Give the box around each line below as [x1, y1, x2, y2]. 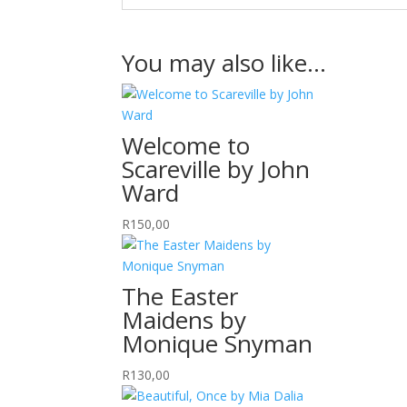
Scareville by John [122, 153, 311, 185]
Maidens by [122, 303, 247, 336]
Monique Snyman [122, 327, 313, 360]
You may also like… [122, 46, 327, 79]
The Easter [122, 280, 239, 313]
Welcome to [122, 129, 251, 162]
